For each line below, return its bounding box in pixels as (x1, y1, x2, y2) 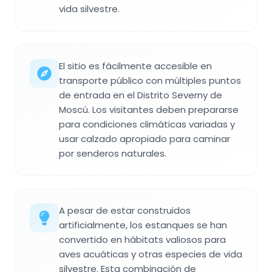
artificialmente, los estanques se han (59, 219, 227, 232)
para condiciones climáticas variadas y (59, 118, 235, 131)
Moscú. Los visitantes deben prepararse (59, 103, 239, 117)
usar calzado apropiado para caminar (59, 132, 230, 146)
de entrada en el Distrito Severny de (59, 89, 222, 102)
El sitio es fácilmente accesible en (59, 59, 212, 73)
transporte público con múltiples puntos (59, 74, 241, 87)
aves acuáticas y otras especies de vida (59, 248, 242, 261)
